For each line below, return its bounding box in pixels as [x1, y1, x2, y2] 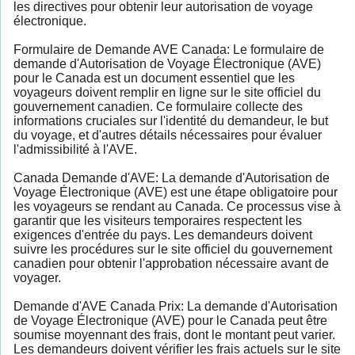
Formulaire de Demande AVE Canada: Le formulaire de [13, 42, 324, 56]
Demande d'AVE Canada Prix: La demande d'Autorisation [13, 299, 338, 313]
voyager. [13, 270, 61, 284]
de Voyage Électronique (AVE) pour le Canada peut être [13, 313, 327, 327]
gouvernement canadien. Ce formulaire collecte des [13, 99, 303, 113]
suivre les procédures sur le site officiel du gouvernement [13, 242, 332, 256]
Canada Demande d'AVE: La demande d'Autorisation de [13, 170, 330, 185]
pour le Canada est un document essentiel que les [13, 71, 295, 85]
